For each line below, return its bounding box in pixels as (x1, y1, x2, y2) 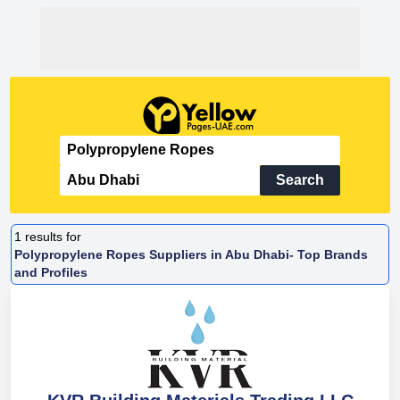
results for (21, 229, 86, 244)
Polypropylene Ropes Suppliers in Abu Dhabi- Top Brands (14, 246, 369, 262)
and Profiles (14, 264, 88, 279)
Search (275, 171, 324, 187)
